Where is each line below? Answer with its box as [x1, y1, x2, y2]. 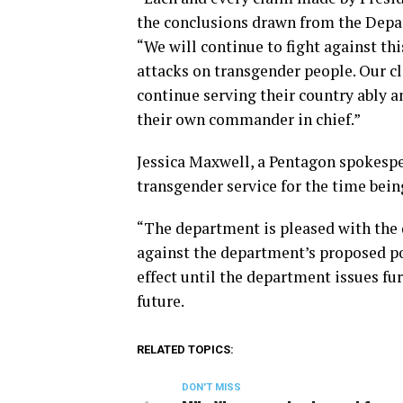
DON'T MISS [182, 381, 241, 393]
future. [137, 291, 184, 311]
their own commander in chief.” [137, 109, 361, 130]
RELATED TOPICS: [137, 343, 234, 356]
